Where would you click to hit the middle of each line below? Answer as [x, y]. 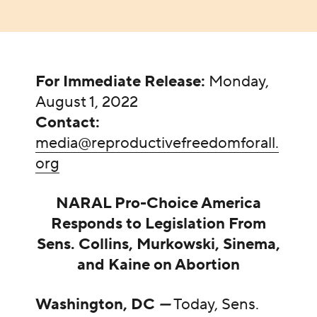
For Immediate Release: [120, 82]
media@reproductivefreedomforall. [157, 143]
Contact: [67, 123]
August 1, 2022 [86, 102]
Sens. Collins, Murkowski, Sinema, [158, 244]
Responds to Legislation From [158, 224]
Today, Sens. [216, 305]
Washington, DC [97, 305]
